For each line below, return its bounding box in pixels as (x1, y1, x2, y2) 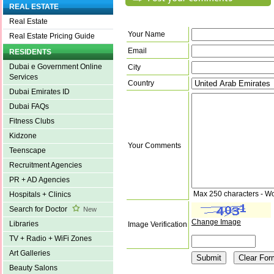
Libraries (9, 220, 39, 229)
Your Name (128, 30, 165, 39)
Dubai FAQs (9, 102, 49, 111)
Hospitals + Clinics (9, 190, 71, 199)
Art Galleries (9, 249, 50, 258)
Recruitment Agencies (9, 161, 82, 170)
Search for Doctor (9, 205, 69, 214)
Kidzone (9, 131, 37, 141)
